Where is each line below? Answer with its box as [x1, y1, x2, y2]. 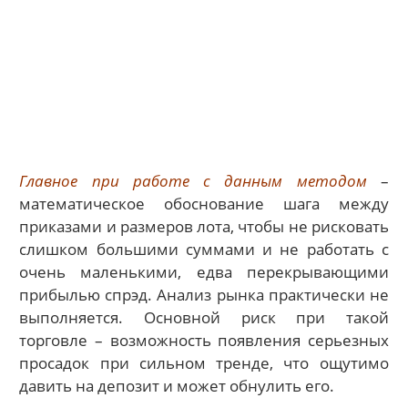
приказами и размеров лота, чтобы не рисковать [19, 215, 389, 237]
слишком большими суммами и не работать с [19, 238, 389, 260]
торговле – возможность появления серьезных [19, 329, 389, 351]
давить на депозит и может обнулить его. [19, 374, 335, 396]
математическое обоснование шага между [19, 192, 389, 214]
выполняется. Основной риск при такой [19, 306, 389, 328]
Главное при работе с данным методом [19, 169, 367, 191]
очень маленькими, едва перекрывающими [19, 260, 389, 282]
